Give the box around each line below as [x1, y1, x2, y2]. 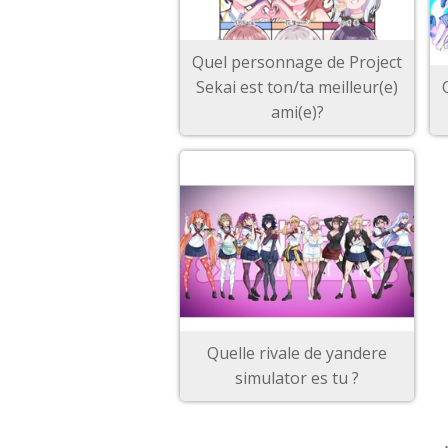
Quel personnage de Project [192, 51, 402, 73]
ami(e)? [270, 101, 324, 123]
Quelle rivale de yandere [207, 342, 387, 364]
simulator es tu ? [235, 367, 359, 389]
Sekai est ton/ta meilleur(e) [196, 76, 398, 98]
